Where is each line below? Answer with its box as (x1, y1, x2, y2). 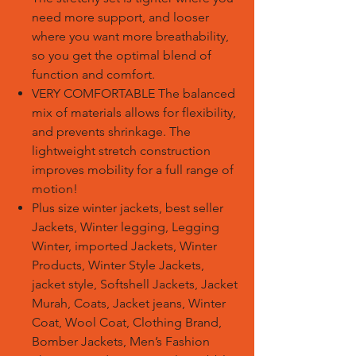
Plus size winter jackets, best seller (32, 200, 223, 215)
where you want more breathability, (32, 29, 229, 44)
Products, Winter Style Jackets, (32, 257, 204, 273)
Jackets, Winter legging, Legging (32, 219, 219, 234)
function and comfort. (32, 67, 155, 82)
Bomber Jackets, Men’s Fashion (32, 334, 210, 349)
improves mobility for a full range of (32, 162, 234, 177)
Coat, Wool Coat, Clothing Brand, (32, 315, 222, 330)
